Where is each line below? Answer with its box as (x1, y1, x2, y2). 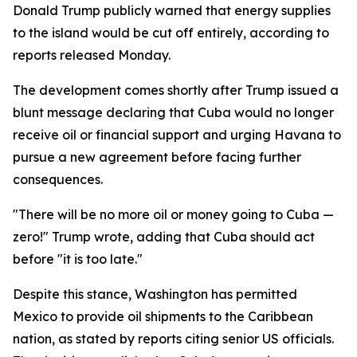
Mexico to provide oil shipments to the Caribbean (13, 308, 313, 324)
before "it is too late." (13, 251, 143, 267)
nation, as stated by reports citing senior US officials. (13, 331, 334, 347)
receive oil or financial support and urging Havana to (13, 127, 341, 143)
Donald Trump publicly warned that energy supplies (13, 2, 331, 18)
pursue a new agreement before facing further (13, 149, 301, 165)
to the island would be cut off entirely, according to (13, 25, 329, 41)
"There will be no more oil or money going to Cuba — (13, 206, 334, 222)
